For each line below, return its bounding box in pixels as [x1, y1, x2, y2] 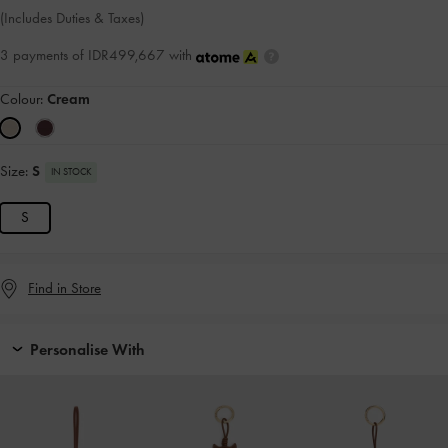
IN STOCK [50, 165, 92, 178]
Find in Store [28, 279, 101, 298]
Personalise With [30, 339, 145, 359]
